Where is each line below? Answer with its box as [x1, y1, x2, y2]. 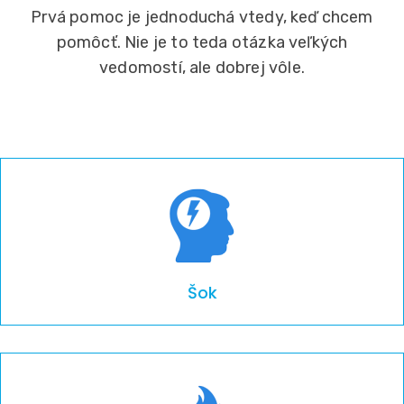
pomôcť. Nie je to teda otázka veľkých [56, 32, 348, 52]
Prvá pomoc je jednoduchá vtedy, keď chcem [31, 6, 373, 27]
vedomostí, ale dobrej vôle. [99, 57, 305, 78]
